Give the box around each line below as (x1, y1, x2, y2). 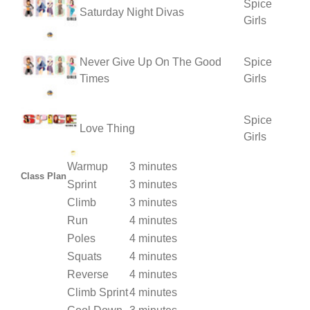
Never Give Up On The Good (80, 55, 221, 68)
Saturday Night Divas (80, 6, 184, 18)
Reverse (67, 268, 109, 280)
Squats (67, 250, 102, 262)
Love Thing (80, 122, 135, 134)
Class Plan (21, 170, 66, 181)
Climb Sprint (67, 286, 128, 298)
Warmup (67, 160, 108, 172)
